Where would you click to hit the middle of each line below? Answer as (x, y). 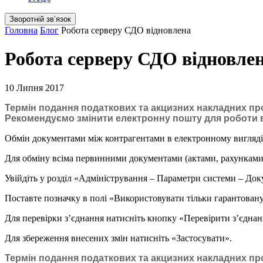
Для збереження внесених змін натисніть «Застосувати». (118, 238)
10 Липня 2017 (34, 87)
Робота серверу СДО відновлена (126, 30)
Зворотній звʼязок (40, 19)
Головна (21, 30)
